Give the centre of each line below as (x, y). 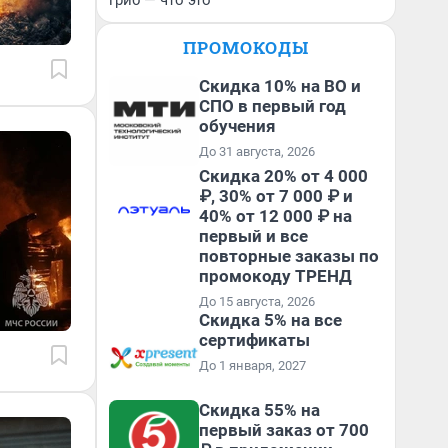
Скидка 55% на (259, 410)
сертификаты (254, 340)
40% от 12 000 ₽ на (275, 216)
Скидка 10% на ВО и (280, 86)
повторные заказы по (289, 256)
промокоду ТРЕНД (275, 276)
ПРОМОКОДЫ (246, 47)
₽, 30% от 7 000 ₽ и (276, 196)
